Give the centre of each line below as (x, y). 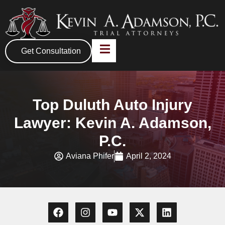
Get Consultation (51, 51)
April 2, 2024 (148, 156)
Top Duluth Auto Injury (113, 105)
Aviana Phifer (90, 156)
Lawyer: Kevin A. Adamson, (113, 123)
